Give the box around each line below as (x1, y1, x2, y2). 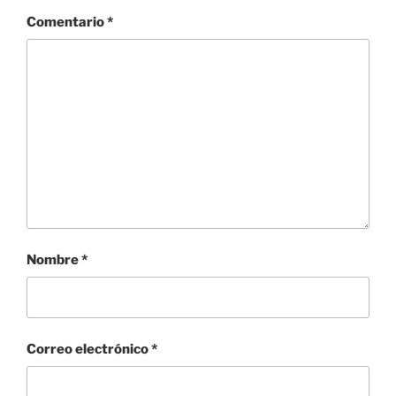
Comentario (27, 13, 107, 30)
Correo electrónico (27, 340, 151, 357)
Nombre (27, 251, 81, 268)
